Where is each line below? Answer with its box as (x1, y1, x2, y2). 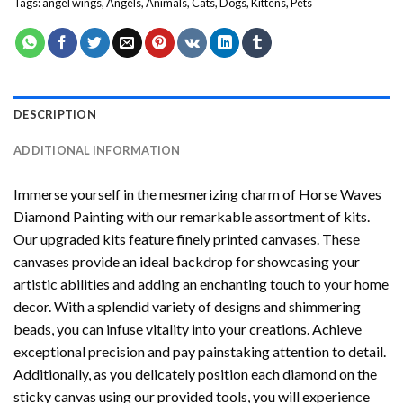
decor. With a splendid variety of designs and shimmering (13, 298, 361, 316)
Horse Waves (299, 185, 381, 203)
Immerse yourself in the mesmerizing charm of (13, 185, 299, 203)
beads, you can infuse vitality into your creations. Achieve (13, 320, 362, 338)
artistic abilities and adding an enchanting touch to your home (13, 275, 389, 293)
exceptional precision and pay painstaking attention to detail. (13, 343, 386, 361)
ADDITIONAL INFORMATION (13, 143, 181, 158)
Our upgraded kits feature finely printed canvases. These (13, 230, 360, 248)
